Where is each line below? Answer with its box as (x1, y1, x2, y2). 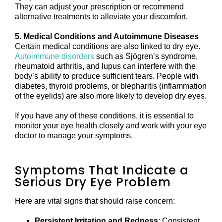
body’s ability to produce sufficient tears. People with (15, 72, 198, 81)
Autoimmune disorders (15, 52, 94, 61)
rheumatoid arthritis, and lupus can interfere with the (15, 62, 196, 71)
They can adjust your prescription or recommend (15, 2, 184, 11)
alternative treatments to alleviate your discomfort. (15, 12, 188, 21)
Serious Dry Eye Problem (15, 174, 171, 191)
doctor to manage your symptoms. (15, 131, 133, 140)
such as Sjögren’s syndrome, (94, 52, 198, 61)
